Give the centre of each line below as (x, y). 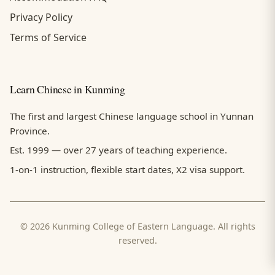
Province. (30, 130)
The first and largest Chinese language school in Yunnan (132, 116)
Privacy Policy (41, 17)
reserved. (137, 241)
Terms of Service (48, 37)
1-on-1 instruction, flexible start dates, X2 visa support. (127, 169)
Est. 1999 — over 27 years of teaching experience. (118, 150)
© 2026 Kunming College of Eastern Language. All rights (137, 227)
